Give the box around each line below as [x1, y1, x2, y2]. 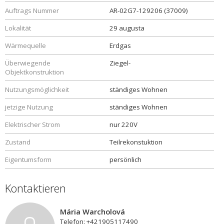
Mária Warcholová [60, 206, 125, 216]
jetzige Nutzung [5, 102, 53, 111]
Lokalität [5, 23, 31, 32]
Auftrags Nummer [5, 6, 59, 15]
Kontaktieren [5, 180, 66, 195]
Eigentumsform [5, 155, 51, 164]
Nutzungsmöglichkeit [5, 85, 69, 94]
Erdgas [109, 41, 131, 50]
